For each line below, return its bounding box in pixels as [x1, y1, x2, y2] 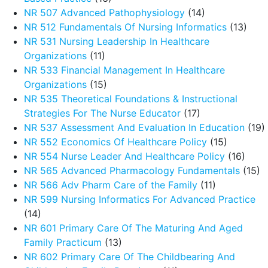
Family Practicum [24, 236, 102, 248]
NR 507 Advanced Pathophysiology [24, 7, 185, 19]
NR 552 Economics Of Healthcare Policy [24, 136, 207, 148]
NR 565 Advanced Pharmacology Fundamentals [24, 165, 240, 176]
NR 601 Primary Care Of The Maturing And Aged [24, 222, 243, 234]
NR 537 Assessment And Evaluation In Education [24, 121, 245, 133]
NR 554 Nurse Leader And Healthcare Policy [24, 150, 225, 162]
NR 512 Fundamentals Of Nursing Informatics [24, 21, 227, 33]
